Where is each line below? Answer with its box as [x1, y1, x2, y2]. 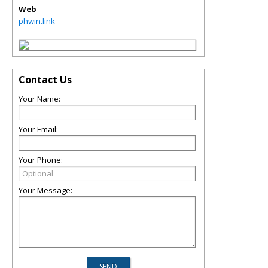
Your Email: [19, 124, 58, 135]
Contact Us [19, 73, 72, 86]
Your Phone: [19, 154, 63, 165]
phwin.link [19, 16, 55, 26]
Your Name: [19, 93, 60, 104]
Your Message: [19, 185, 72, 196]
